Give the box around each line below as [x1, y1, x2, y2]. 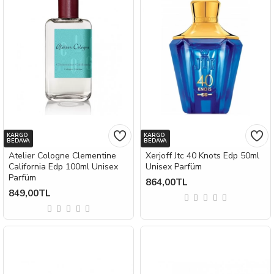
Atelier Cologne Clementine [9, 150, 116, 162]
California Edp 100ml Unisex [9, 161, 118, 173]
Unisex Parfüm [145, 161, 202, 173]
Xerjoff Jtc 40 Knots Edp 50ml [145, 150, 259, 162]
